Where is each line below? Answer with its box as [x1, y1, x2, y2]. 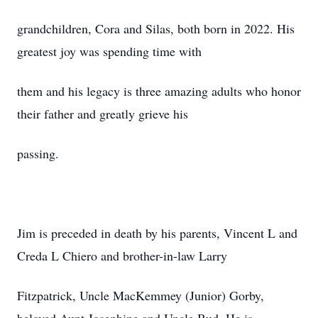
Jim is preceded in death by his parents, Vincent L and [17, 224, 297, 241]
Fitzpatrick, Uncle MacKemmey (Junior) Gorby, [17, 287, 264, 304]
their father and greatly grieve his [17, 105, 188, 122]
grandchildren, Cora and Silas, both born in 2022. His [17, 20, 295, 37]
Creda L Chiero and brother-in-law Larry [17, 247, 227, 264]
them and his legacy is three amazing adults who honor [17, 82, 301, 99]
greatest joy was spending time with [17, 43, 202, 60]
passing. [17, 145, 59, 162]
